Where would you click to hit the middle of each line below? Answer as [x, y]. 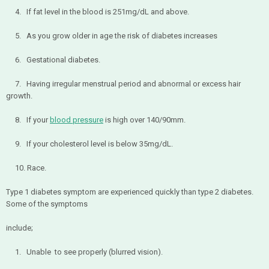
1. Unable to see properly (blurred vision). [84, 252]
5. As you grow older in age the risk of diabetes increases [112, 36]
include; [20, 228]
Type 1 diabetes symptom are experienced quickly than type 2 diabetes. [130, 192]
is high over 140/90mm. [144, 120]
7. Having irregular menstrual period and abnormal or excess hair [123, 84]
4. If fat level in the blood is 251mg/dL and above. [98, 12]
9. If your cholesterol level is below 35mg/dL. [89, 144]
